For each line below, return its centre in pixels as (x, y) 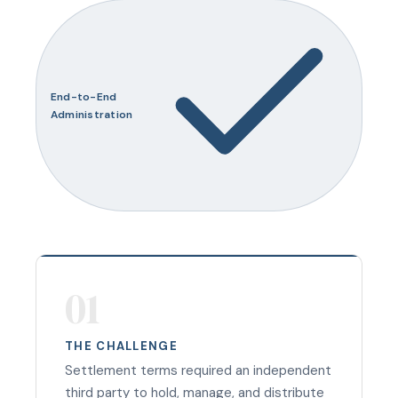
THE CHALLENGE (121, 346)
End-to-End (84, 96)
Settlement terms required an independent (198, 371)
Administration (92, 114)
